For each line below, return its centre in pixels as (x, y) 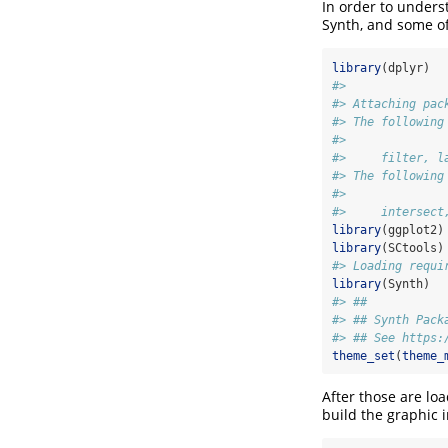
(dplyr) (405, 67)
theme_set (363, 355)
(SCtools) (412, 247)
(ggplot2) (412, 229)
